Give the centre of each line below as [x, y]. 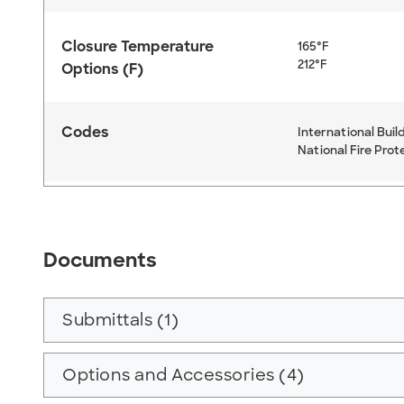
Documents [100, 260]
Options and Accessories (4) [184, 375]
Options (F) [102, 69]
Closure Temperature [138, 46]
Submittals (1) [120, 320]
